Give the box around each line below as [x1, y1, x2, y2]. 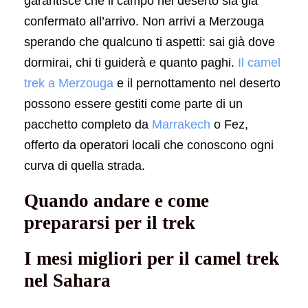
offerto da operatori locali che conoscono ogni [24, 137, 274, 152]
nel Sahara [24, 269, 111, 291]
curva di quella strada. [24, 158, 145, 173]
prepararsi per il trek [24, 212, 195, 233]
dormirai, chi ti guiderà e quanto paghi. [24, 55, 238, 69]
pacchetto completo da [24, 117, 152, 131]
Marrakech [152, 117, 210, 131]
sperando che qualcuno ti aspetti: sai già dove [24, 34, 275, 49]
